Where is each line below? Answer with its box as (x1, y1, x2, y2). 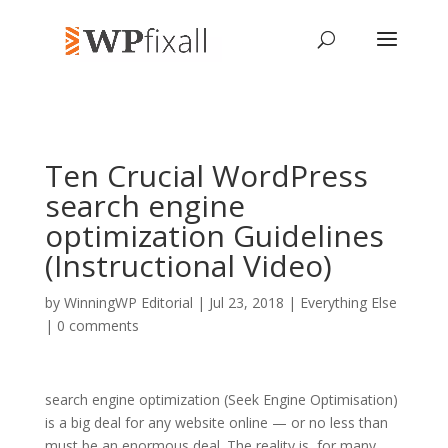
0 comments (56, 316, 139, 335)
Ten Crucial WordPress (44, 155, 368, 196)
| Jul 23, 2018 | (192, 293, 300, 312)
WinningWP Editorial (63, 293, 193, 312)
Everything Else (299, 293, 397, 312)
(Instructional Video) (44, 245, 332, 286)
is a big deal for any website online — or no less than (44, 413, 388, 432)
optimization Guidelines (44, 215, 384, 256)
